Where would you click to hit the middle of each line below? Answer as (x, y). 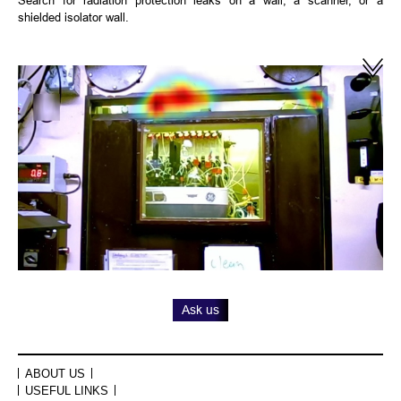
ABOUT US (55, 374)
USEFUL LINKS (67, 391)
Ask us (200, 310)
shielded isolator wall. (75, 17)
